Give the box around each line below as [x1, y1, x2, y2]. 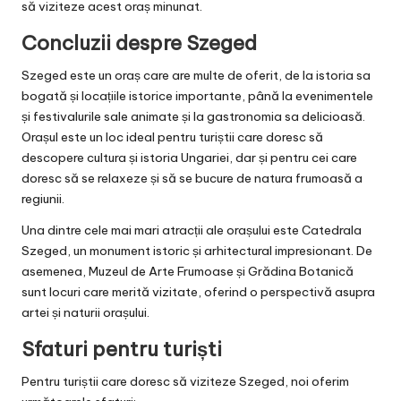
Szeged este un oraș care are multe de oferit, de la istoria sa [21, 67, 371, 84]
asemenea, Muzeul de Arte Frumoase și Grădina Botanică [21, 263, 354, 280]
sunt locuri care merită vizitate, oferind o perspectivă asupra [21, 284, 375, 301]
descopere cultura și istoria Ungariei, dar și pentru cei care [21, 149, 357, 166]
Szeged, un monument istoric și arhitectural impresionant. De [21, 243, 372, 260]
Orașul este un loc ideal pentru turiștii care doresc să [21, 129, 323, 146]
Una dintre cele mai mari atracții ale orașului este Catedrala [21, 222, 362, 239]
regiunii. [21, 191, 64, 208]
